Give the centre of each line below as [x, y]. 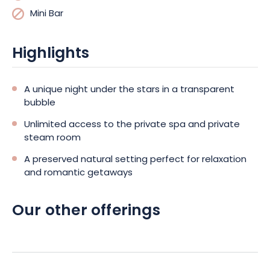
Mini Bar [47, 14]
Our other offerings [86, 212]
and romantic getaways [78, 173]
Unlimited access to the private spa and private [132, 125]
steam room [52, 138]
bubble [40, 103]
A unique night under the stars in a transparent [129, 90]
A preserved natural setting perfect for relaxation [135, 160]
